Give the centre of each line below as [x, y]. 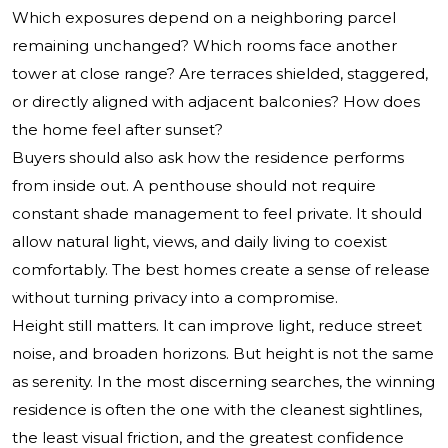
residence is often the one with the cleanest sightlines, [217, 410]
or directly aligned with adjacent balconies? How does [216, 102]
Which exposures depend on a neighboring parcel [204, 18]
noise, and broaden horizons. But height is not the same [223, 354]
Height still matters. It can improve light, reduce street [217, 326]
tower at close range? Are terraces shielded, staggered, [220, 74]
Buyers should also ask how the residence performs [208, 158]
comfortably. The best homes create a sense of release [221, 270]
